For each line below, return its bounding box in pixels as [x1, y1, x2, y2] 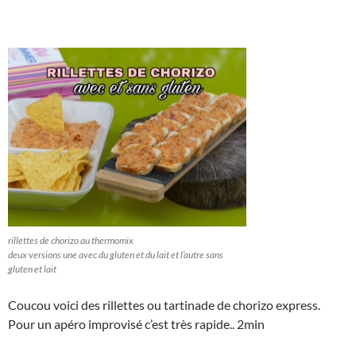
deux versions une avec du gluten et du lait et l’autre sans [8, 249, 223, 261]
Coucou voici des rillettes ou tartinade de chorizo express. [8, 297, 320, 313]
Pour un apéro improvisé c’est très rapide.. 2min [8, 316, 265, 332]
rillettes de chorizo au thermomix [8, 234, 133, 247]
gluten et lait [8, 263, 56, 276]
